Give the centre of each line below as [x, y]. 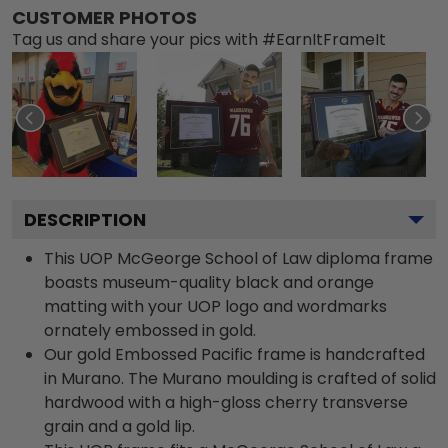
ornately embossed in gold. [150, 330]
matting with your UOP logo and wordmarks [215, 306]
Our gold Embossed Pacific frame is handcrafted [234, 354]
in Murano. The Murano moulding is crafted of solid [240, 378]
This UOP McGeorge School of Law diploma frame [238, 258]
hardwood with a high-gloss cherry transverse [226, 402]
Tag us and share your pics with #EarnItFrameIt [199, 39]
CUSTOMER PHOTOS [104, 17]
